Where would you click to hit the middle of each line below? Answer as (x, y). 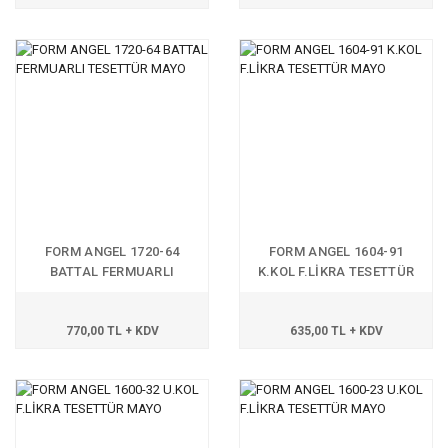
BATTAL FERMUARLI (112, 271)
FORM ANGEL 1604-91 (336, 251)
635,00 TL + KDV (336, 331)
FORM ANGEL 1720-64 (112, 251)
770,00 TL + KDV (112, 331)
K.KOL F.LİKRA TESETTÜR (336, 271)
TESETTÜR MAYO (112, 291)
